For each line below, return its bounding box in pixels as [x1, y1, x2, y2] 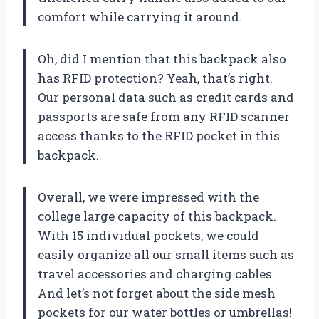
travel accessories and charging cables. [38, 265, 275, 282]
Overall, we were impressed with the [38, 188, 259, 205]
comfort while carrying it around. [38, 8, 242, 25]
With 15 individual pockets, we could [38, 226, 259, 244]
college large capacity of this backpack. [38, 207, 276, 224]
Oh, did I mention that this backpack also [38, 50, 286, 67]
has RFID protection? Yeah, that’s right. [38, 69, 273, 86]
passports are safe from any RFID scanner [38, 108, 290, 125]
